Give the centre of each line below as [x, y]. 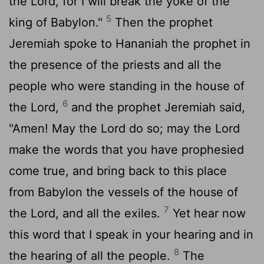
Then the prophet [162, 22]
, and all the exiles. [110, 213]
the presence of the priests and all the [115, 65]
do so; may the [170, 128]
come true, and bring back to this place [118, 171]
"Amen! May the [55, 128]
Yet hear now [207, 213]
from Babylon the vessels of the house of [123, 192]
